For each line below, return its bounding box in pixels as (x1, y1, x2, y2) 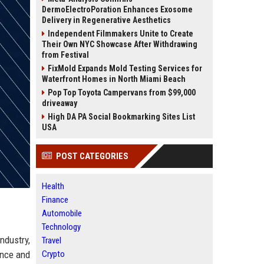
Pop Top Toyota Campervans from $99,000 (48, 88, 196, 97)
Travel (42, 235, 61, 246)
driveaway (42, 98, 77, 108)
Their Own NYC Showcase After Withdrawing (42, 39, 197, 49)
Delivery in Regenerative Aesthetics (42, 15, 171, 25)
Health (42, 181, 64, 192)
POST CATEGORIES (56, 151, 128, 161)
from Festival (42, 50, 89, 60)
